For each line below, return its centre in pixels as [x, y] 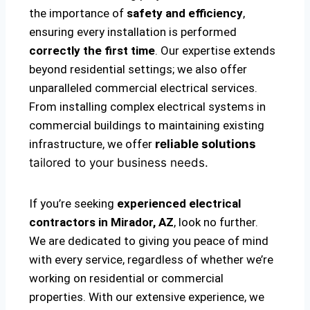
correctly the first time [92, 51]
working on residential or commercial [126, 279]
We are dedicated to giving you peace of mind [149, 241]
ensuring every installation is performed [133, 32]
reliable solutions [206, 144]
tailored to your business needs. [119, 163]
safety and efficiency [185, 13]
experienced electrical [179, 204]
